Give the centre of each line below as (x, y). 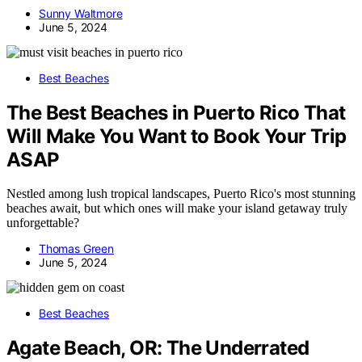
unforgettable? (43, 223)
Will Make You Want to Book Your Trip (177, 136)
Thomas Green (76, 249)
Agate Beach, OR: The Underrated (158, 348)
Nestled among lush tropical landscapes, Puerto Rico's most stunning (181, 194)
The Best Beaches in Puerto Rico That (176, 112)
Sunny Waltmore (81, 13)
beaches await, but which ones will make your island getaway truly (177, 208)
